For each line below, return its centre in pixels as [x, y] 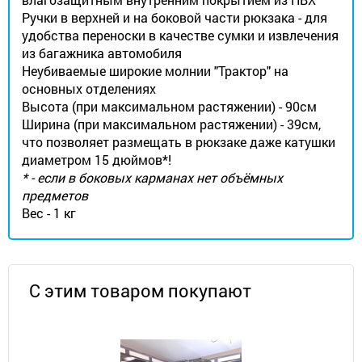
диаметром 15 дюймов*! [97, 160]
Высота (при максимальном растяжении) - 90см [169, 106]
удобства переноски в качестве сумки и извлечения [180, 35]
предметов [55, 195]
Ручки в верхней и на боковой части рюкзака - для [175, 17]
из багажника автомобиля [102, 53]
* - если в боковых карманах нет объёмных [152, 177]
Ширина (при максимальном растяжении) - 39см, [171, 124]
